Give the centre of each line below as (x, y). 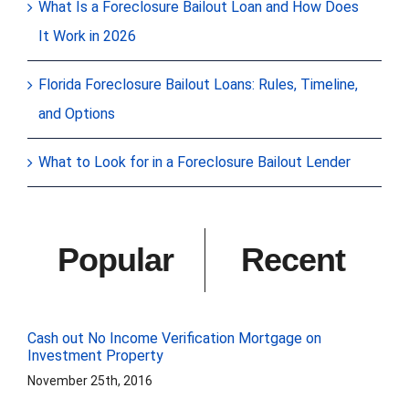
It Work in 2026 (87, 36)
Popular (116, 259)
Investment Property (95, 355)
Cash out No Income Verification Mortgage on (174, 338)
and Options (77, 113)
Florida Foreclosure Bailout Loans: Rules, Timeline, (198, 84)
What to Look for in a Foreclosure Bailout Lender (194, 162)
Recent (294, 259)
